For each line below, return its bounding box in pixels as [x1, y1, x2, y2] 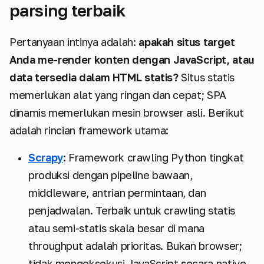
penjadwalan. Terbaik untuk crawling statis [28, 203, 235, 217]
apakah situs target [138, 35, 235, 48]
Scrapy [28, 150, 63, 164]
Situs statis [178, 70, 235, 84]
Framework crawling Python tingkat [65, 150, 244, 164]
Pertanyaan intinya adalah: [9, 35, 139, 48]
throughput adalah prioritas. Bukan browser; [28, 239, 242, 252]
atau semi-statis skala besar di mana [28, 221, 205, 235]
